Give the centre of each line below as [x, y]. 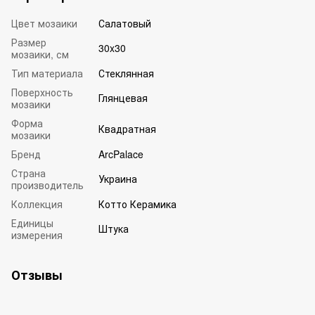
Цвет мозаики [44, 23]
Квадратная [127, 128]
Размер [29, 42]
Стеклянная [126, 73]
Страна [28, 173]
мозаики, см [40, 54]
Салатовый [125, 23]
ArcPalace [121, 154]
